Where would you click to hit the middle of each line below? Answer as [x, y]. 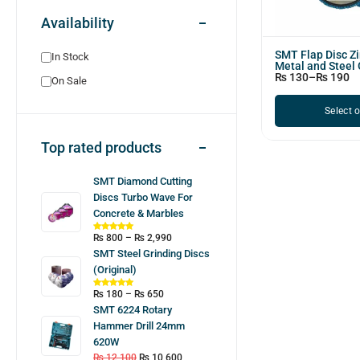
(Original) [115, 270]
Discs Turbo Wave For [143, 197]
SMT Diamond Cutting [143, 181]
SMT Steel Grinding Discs [151, 254]
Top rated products [101, 147]
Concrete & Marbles [139, 213]
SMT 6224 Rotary [133, 310]
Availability [78, 23]
